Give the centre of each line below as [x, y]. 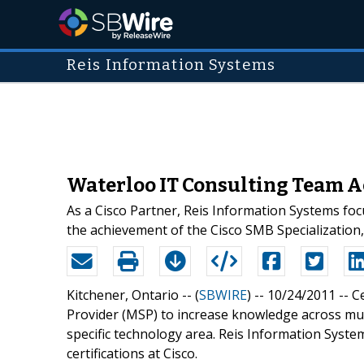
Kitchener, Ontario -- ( [133, 295]
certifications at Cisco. [132, 353]
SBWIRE [223, 295]
